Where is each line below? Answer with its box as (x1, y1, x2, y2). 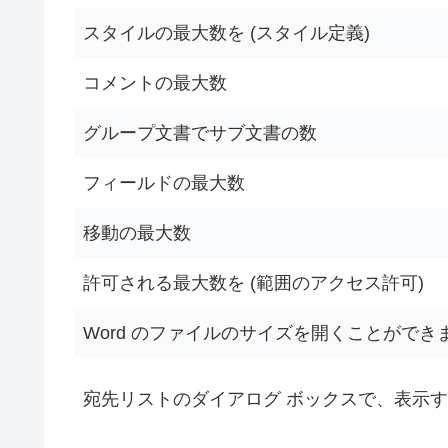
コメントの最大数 (83, 73, 227, 94)
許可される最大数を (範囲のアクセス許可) (83, 273, 424, 294)
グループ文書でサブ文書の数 (83, 123, 317, 144)
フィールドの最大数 (83, 173, 245, 194)
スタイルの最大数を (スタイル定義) (83, 23, 370, 44)
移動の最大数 (83, 223, 191, 244)
